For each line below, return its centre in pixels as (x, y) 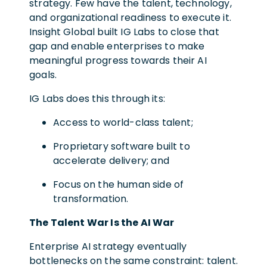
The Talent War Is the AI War (102, 222)
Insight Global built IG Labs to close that (124, 32)
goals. (46, 74)
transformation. (93, 198)
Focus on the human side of (119, 184)
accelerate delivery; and (113, 160)
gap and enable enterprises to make (117, 46)
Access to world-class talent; (125, 122)
